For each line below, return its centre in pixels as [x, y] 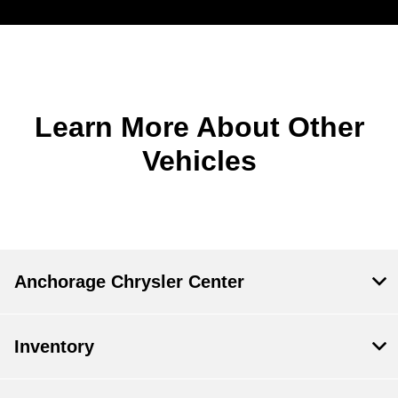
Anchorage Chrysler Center [129, 281]
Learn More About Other [199, 127]
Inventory [54, 346]
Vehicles [199, 160]
